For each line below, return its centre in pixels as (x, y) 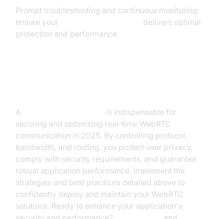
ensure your (38, 22)
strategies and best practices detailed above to (100, 182)
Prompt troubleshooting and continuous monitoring (107, 10)
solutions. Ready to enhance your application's (99, 206)
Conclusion (46, 86)
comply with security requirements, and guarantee (106, 159)
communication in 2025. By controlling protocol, (101, 135)
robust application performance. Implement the (100, 171)
